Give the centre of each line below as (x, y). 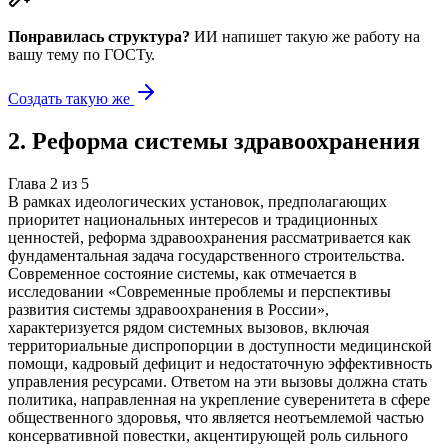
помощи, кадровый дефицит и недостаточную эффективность (220, 363)
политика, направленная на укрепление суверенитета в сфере (219, 399)
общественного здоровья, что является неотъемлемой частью (216, 417)
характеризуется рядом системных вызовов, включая (188, 327)
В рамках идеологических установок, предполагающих (197, 201)
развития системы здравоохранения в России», (168, 309)
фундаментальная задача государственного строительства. (206, 255)
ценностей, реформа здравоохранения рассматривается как (209, 237)
